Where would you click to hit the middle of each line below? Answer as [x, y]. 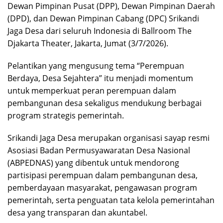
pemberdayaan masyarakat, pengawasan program [102, 187]
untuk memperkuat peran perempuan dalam [92, 90]
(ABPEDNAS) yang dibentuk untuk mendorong [93, 163]
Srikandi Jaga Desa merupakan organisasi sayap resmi [109, 138]
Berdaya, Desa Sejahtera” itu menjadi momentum [100, 78]
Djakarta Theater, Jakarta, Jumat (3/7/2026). [88, 43]
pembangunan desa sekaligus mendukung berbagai [105, 103]
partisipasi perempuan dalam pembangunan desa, [103, 175]
